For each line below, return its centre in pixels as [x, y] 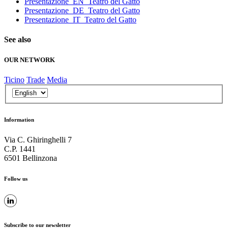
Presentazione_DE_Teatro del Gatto [82, 11]
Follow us [16, 179]
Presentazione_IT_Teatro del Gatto [80, 20]
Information [19, 120]
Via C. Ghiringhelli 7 [38, 140]
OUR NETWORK [30, 60]
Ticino [14, 79]
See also [18, 40]
